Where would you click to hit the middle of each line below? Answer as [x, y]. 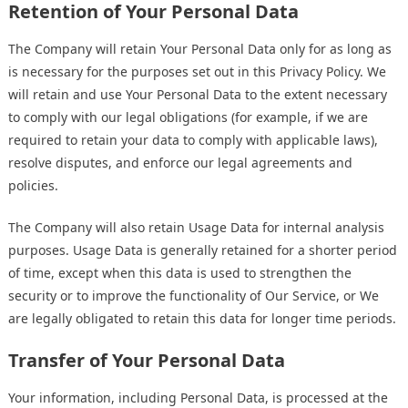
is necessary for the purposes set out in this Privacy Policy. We [197, 72]
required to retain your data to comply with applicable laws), [193, 140]
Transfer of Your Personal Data [147, 361]
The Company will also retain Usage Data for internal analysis [196, 228]
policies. [33, 186]
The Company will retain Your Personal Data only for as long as [200, 49]
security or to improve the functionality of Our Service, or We [194, 296]
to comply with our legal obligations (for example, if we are [188, 117]
